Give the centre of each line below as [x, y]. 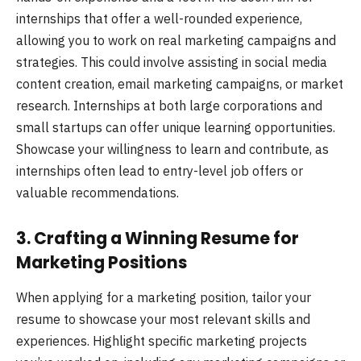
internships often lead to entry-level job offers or [160, 170]
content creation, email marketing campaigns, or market [180, 83]
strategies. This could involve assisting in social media [172, 62]
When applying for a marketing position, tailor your [164, 297]
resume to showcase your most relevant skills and [163, 319]
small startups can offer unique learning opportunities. [176, 127]
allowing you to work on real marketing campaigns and [176, 40]
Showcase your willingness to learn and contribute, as [172, 149]
